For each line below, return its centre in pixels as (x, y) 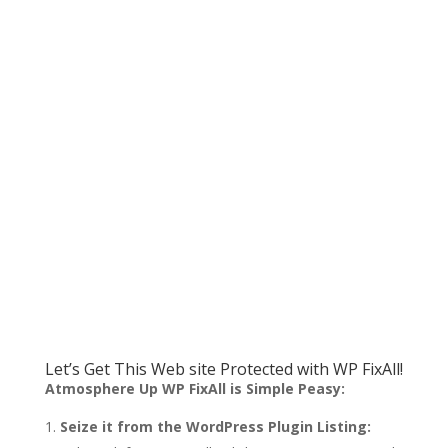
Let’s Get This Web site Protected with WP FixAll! (223, 369)
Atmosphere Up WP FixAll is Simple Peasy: (194, 389)
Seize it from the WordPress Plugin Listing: (215, 427)
